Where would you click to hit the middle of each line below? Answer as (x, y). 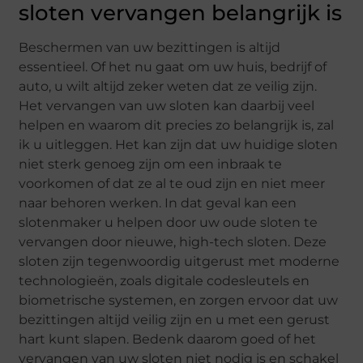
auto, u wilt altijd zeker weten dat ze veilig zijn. (168, 87)
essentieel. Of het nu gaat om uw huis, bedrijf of (173, 67)
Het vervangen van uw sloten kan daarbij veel (167, 106)
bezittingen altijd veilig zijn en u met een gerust (175, 320)
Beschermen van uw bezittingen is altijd (150, 48)
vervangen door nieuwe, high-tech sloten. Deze (173, 242)
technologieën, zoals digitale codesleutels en (164, 281)
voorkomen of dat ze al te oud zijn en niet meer (172, 184)
